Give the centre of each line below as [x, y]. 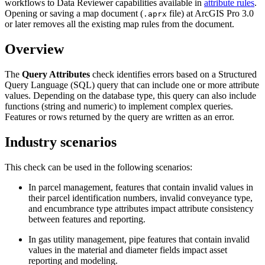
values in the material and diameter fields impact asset [128, 250]
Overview [34, 49]
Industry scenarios [61, 142]
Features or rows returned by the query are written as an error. [119, 117]
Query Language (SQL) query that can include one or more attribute [132, 85]
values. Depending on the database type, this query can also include [130, 95]
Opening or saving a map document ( [74, 14]
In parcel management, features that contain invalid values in [141, 187]
